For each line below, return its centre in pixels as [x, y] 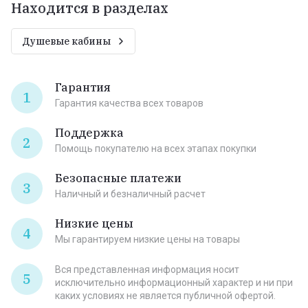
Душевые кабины [66, 41]
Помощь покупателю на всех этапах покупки [156, 148]
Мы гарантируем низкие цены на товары [147, 239]
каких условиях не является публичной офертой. [165, 295]
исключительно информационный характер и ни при [174, 282]
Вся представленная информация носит [147, 269]
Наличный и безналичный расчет [130, 194]
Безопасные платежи [118, 178]
